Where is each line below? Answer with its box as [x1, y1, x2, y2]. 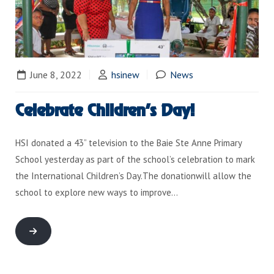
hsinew [111, 68, 139, 81]
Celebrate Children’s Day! [15, 100, 194, 121]
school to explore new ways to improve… [15, 186, 178, 198]
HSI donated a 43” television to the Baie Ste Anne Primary [15, 136, 242, 149]
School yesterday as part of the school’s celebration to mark [15, 153, 255, 165]
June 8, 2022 [28, 68, 82, 81]
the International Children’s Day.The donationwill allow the [15, 169, 251, 182]
